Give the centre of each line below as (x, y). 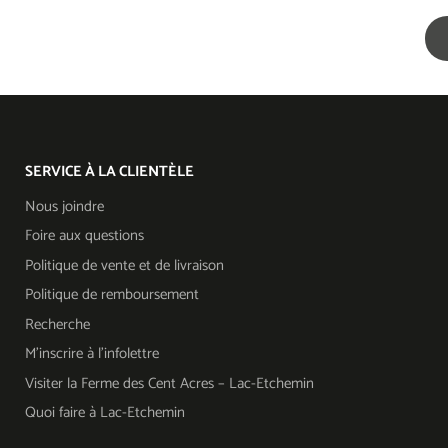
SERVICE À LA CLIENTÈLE (109, 171)
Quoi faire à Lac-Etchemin (105, 413)
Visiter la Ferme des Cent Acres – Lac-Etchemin (169, 383)
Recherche (57, 324)
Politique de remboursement (112, 295)
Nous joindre (64, 206)
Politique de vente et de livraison (124, 265)
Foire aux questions (84, 236)
